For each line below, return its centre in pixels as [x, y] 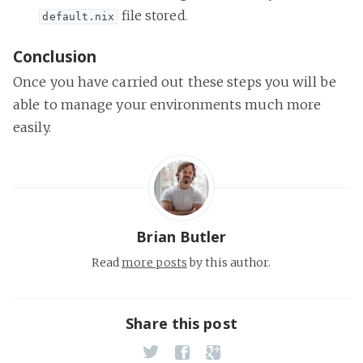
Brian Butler [181, 236]
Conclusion [55, 56]
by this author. [229, 262]
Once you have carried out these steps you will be [175, 81]
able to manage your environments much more [167, 104]
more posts [154, 262]
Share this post [181, 323]
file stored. [152, 15]
